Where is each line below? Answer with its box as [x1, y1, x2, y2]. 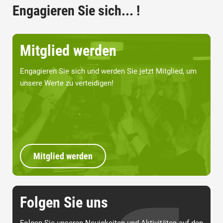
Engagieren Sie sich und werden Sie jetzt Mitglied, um [20, 67, 197, 76]
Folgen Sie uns [20, 194, 108, 212]
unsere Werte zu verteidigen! [20, 79, 113, 88]
